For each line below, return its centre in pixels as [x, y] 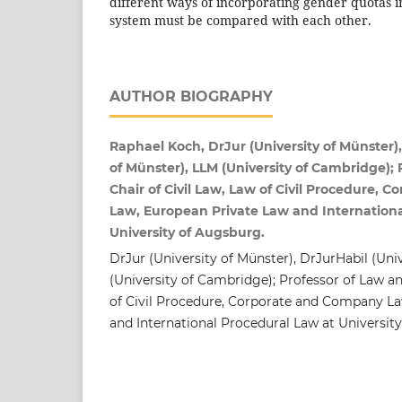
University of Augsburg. [187, 232]
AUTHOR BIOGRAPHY [191, 96]
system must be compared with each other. [240, 20]
